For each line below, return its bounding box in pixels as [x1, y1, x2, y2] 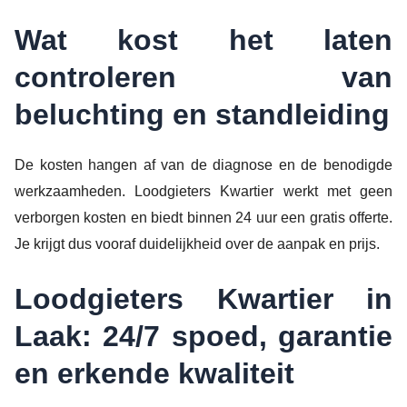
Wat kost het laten [15, 24, 392, 56]
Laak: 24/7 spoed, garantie [15, 319, 392, 352]
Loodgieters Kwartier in [15, 282, 392, 315]
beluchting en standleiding [15, 98, 390, 131]
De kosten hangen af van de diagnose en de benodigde [15, 157, 392, 173]
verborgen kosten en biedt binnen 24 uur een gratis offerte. [15, 210, 392, 225]
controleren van [15, 61, 392, 94]
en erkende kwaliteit [15, 356, 294, 390]
